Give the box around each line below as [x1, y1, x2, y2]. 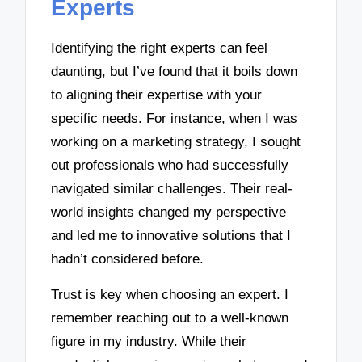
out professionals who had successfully [51, 157, 289, 173]
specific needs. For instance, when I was [51, 110, 298, 126]
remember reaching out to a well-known [51, 310, 289, 326]
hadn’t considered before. [51, 250, 204, 267]
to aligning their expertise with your [51, 86, 263, 103]
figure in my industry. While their [51, 334, 247, 350]
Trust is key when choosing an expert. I [51, 287, 289, 303]
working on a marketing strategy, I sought [51, 133, 301, 149]
